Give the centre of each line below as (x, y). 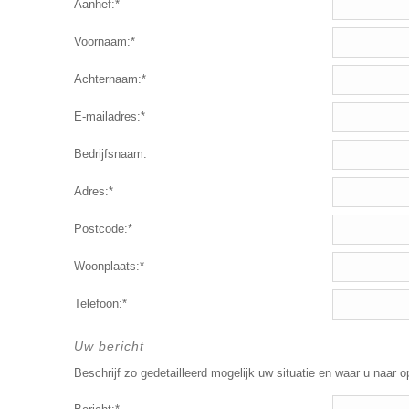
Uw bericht (109, 346)
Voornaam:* (104, 42)
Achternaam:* (110, 79)
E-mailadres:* (109, 116)
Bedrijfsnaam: (110, 154)
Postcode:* (103, 229)
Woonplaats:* (109, 266)
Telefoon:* (100, 304)
